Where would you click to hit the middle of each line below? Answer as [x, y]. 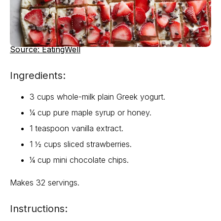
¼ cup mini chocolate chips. [79, 160]
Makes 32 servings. [45, 183]
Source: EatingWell [45, 50]
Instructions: [39, 209]
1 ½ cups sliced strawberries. [81, 144]
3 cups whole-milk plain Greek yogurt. [97, 97]
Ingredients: [38, 76]
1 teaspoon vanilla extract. [76, 129]
